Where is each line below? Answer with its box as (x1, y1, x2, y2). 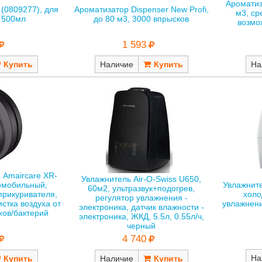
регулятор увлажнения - (95, 192, 188, 202)
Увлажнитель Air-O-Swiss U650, (81, 174, 202, 184)
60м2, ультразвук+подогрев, (88, 183, 195, 193)
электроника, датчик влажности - (78, 202, 204, 212)
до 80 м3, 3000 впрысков (94, 14, 189, 24)
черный (127, 220, 156, 230)
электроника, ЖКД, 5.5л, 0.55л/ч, (78, 211, 204, 221)
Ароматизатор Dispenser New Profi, (74, 5, 209, 15)
